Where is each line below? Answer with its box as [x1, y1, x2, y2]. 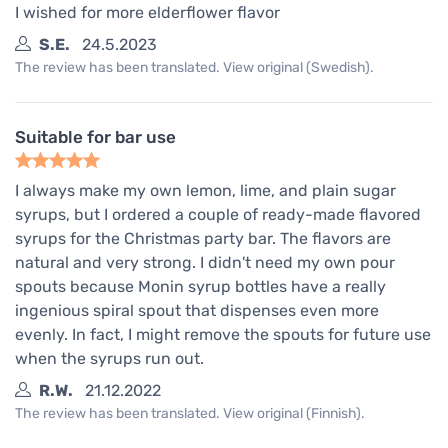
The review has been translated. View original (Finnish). [15, 404, 365, 422]
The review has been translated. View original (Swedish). [15, 58, 374, 76]
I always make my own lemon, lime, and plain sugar [15, 180, 396, 200]
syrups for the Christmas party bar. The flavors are [15, 228, 391, 248]
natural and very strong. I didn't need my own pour [15, 252, 395, 272]
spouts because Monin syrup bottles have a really [15, 276, 386, 296]
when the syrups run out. [15, 348, 204, 368]
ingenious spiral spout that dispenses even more [15, 300, 379, 320]
